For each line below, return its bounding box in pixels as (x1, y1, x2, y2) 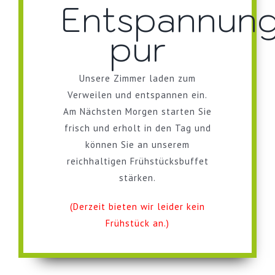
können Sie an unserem (85, 139, 190, 151)
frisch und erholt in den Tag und (64, 122, 211, 134)
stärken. (119, 172, 156, 184)
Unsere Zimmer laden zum (79, 72, 196, 85)
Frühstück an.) (106, 217, 169, 230)
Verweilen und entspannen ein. (68, 89, 207, 101)
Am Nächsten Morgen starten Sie (63, 106, 212, 118)
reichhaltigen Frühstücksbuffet (66, 155, 209, 168)
